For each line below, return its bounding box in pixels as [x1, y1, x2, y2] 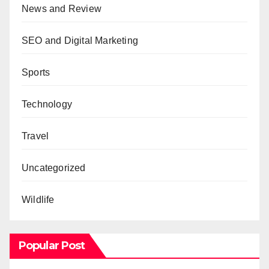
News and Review [22, 4, 101, 14]
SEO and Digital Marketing [22, 35, 138, 46]
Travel [22, 131, 49, 142]
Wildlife [22, 195, 55, 205]
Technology [22, 99, 72, 110]
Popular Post [19, 238, 85, 252]
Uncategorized [22, 163, 86, 174]
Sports [22, 67, 50, 78]
